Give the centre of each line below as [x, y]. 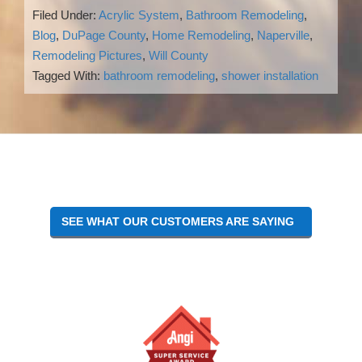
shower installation [270, 75]
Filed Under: [65, 15]
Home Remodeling [201, 35]
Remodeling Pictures [87, 55]
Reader [47, 132]
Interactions [61, 147]
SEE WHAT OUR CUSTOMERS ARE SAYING [181, 221]
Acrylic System [139, 15]
